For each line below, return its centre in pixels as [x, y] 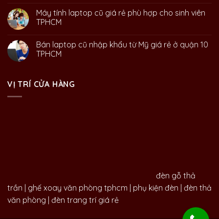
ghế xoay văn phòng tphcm [78, 187]
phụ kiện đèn [156, 187]
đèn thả [198, 187]
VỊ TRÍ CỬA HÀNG [41, 84]
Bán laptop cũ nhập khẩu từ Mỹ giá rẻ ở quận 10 [122, 45]
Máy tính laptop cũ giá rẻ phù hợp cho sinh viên [121, 13]
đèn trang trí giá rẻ [85, 200]
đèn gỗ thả [176, 175]
